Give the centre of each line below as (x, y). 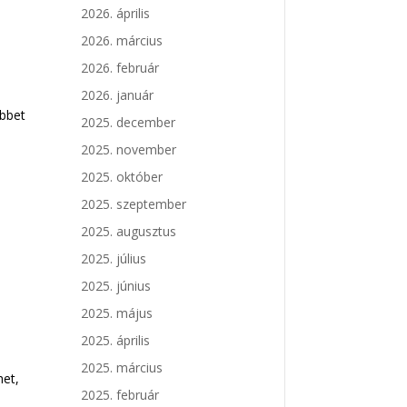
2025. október (122, 177)
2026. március (122, 41)
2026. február (120, 68)
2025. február (120, 395)
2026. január (118, 95)
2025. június (116, 286)
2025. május (117, 313)
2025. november (129, 150)
